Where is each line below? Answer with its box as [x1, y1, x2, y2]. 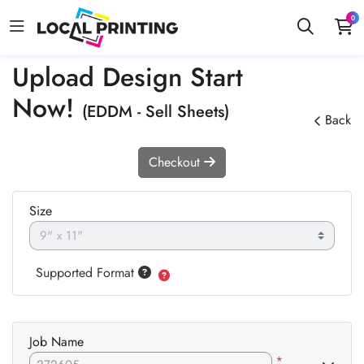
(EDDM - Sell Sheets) [82, 98, 229, 123]
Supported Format [36, 262, 138, 282]
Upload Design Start [12, 58, 243, 96]
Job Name [29, 331, 84, 351]
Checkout [149, 152, 204, 171]
